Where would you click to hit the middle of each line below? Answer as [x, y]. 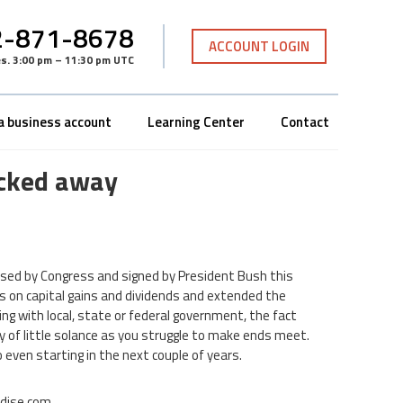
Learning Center [196, 121]
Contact [305, 121]
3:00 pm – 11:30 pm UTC [73, 60]
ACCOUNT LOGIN [259, 46]
